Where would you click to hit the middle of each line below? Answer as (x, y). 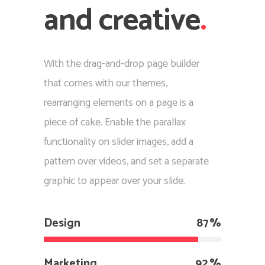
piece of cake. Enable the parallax (115, 122)
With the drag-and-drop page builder (122, 64)
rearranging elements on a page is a (119, 103)
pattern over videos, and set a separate (126, 161)
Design (62, 223)
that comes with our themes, (106, 83)
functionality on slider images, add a (119, 142)
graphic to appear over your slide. (114, 181)
